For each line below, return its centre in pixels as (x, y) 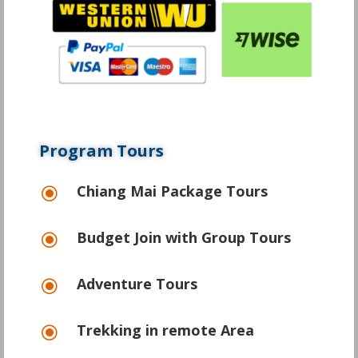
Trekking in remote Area (165, 330)
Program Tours (101, 151)
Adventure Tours (137, 284)
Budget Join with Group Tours (183, 238)
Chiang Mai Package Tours (172, 191)
